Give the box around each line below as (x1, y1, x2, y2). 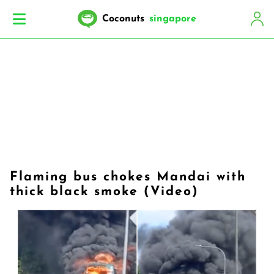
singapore (149, 14, 196, 24)
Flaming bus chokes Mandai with (10, 171, 246, 183)
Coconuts (102, 14, 144, 24)
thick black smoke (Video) (10, 185, 199, 198)
